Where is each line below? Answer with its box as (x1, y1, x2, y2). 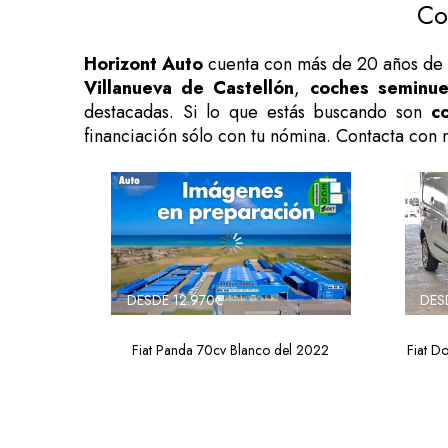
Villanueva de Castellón (83, 75, 295, 101)
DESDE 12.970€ (126, 289, 223, 310)
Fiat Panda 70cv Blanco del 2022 (132, 339, 330, 360)
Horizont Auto (83, 51, 203, 77)
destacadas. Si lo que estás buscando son (83, 99, 431, 125)
